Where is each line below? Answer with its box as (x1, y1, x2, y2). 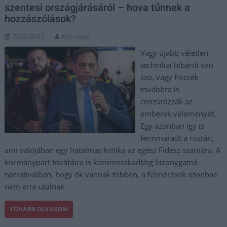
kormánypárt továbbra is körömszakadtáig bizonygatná (5, 157, 198, 167)
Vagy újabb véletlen (140, 47, 208, 58)
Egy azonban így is (140, 120, 204, 131)
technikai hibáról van (140, 59, 213, 70)
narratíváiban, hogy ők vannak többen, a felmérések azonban (5, 169, 218, 179)
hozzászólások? (5, 12, 77, 25)
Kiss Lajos (62, 31, 90, 41)
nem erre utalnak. (5, 181, 67, 192)
